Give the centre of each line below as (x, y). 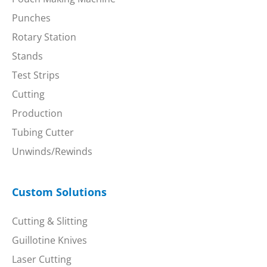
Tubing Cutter (43, 133)
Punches (31, 18)
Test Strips (36, 75)
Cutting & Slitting (50, 221)
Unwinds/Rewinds (52, 152)
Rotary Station (44, 37)
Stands (27, 56)
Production (37, 114)
